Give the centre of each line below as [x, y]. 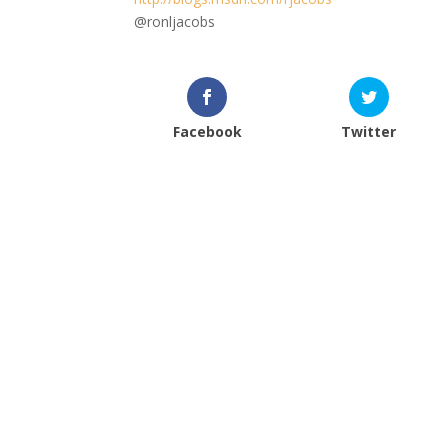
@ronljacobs [175, 21]
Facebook [207, 131]
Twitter [369, 131]
